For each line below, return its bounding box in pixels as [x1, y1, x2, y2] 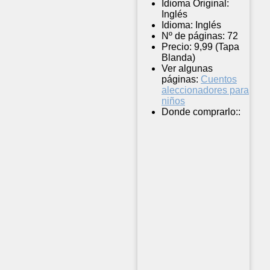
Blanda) [162, 52, 195, 63]
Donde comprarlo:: [162, 107, 240, 118]
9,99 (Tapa [194, 42, 239, 52]
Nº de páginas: [162, 31, 225, 42]
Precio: [162, 42, 192, 52]
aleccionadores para [162, 85, 249, 96]
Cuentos [201, 74, 237, 85]
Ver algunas [162, 63, 213, 74]
